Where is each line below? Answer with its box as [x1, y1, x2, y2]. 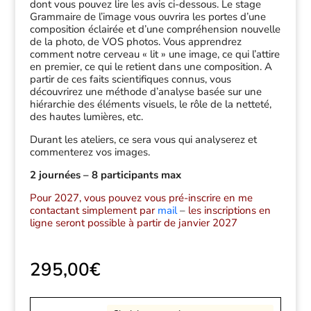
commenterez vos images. [29, 145, 150, 160]
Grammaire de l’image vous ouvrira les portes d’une [29, 10, 266, 24]
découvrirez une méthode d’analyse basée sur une [29, 85, 262, 99]
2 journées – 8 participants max [29, 168, 181, 183]
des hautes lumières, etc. [29, 110, 143, 124]
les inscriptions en [185, 203, 271, 218]
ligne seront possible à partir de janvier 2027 [29, 216, 237, 230]
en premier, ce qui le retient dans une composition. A [29, 60, 272, 74]
